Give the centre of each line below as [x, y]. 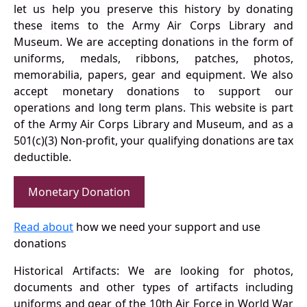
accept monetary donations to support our [153, 91]
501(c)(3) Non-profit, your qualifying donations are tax [153, 140]
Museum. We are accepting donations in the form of [153, 41]
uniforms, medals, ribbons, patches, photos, [153, 58]
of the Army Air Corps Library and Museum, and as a [153, 124]
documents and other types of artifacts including [153, 287]
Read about [44, 226]
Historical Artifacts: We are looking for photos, [153, 270]
